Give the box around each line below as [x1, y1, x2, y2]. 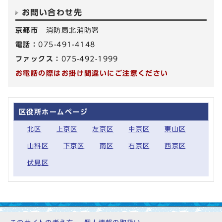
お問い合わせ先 [22, 8, 83, 16]
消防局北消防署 [46, 26, 100, 34]
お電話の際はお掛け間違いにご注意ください [15, 69, 168, 77]
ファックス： [15, 55, 61, 62]
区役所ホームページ [19, 108, 88, 115]
